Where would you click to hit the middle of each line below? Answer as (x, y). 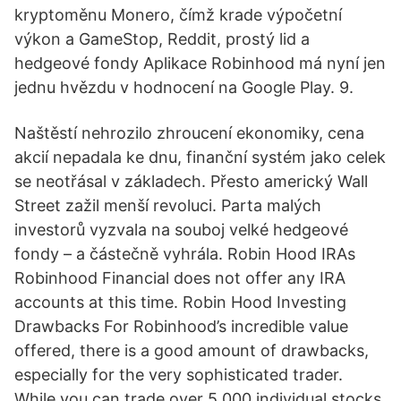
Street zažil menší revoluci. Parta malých (168, 205)
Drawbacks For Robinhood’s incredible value (181, 326)
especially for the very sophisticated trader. (179, 375)
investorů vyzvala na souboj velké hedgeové (181, 230)
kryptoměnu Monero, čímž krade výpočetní (178, 15)
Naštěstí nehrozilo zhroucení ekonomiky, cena (189, 133)
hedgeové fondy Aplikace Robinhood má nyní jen (200, 63)
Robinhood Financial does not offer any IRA (180, 278)
